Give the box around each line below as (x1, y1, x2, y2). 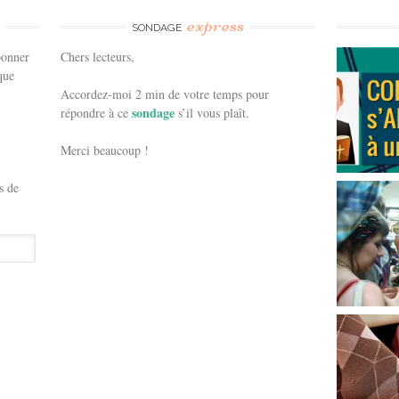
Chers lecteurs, (61, 47, 135, 65)
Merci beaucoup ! (61, 141, 150, 159)
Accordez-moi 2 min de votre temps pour (61, 85, 270, 102)
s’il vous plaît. (178, 103, 250, 121)
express (186, 11, 244, 37)
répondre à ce (61, 103, 133, 121)
